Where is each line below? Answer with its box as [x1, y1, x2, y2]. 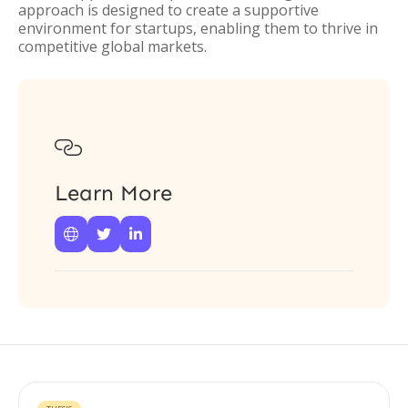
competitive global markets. [18, 36, 207, 56]
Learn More [55, 179, 172, 206]
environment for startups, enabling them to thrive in [18, 18, 378, 38]
